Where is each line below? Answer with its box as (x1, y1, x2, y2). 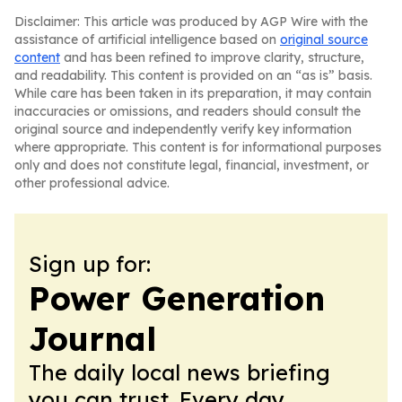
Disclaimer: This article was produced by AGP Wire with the (14, 13, 368, 30)
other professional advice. (14, 175, 170, 191)
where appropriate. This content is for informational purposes (14, 139, 381, 155)
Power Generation (29, 278, 325, 319)
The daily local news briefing (29, 359, 330, 386)
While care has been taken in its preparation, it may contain (14, 85, 371, 101)
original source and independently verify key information (14, 121, 352, 137)
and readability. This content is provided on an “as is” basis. (14, 67, 372, 83)
